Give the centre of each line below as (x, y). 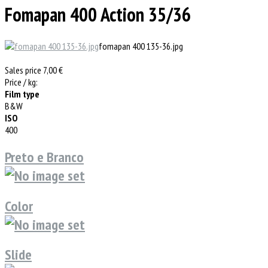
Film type (22, 94)
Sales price (24, 70)
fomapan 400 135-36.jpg (141, 46)
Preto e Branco (44, 157)
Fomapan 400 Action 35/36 (98, 15)
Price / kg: (21, 82)
